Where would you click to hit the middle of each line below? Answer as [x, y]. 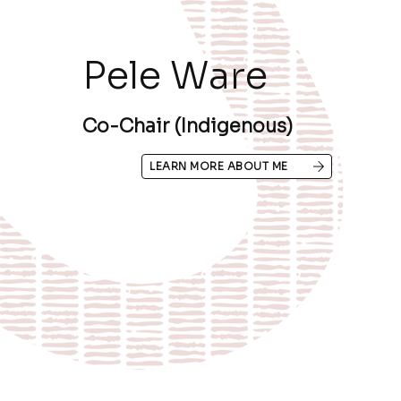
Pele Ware [175, 75]
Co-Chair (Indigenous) [187, 126]
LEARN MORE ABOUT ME [219, 166]
